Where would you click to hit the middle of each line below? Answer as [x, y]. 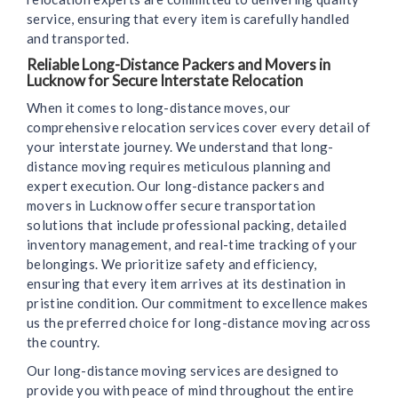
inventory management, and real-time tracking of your [192, 245]
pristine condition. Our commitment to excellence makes [198, 303]
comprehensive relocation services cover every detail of [199, 127]
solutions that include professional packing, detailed [187, 225]
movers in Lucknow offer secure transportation [171, 206]
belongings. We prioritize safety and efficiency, [172, 264]
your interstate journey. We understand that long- [180, 147]
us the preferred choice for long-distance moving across [199, 323]
